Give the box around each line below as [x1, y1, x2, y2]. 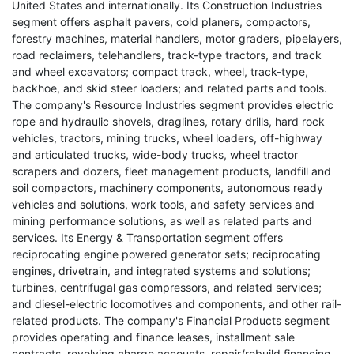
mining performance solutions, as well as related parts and [12, 214, 312, 228]
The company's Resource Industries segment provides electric [12, 98, 333, 111]
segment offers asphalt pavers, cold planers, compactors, [12, 15, 311, 28]
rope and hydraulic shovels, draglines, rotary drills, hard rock [12, 115, 325, 128]
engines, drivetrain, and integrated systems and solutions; [12, 264, 311, 277]
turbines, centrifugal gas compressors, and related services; [12, 281, 322, 294]
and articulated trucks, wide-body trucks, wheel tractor [12, 148, 298, 161]
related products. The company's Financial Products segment [12, 314, 330, 327]
